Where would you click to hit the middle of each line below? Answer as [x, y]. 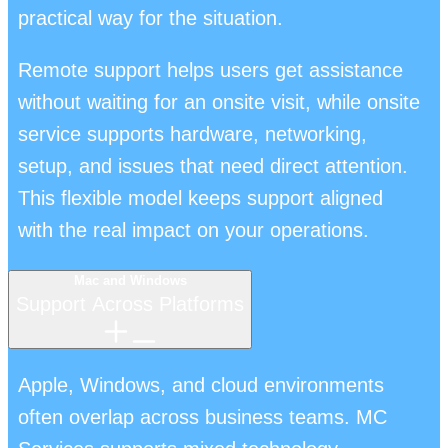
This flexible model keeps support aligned [200, 197]
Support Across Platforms [130, 303]
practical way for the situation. [150, 17]
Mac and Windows [130, 280]
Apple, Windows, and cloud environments [201, 384]
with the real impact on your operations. [193, 229]
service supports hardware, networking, [192, 133]
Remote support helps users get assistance [210, 69]
